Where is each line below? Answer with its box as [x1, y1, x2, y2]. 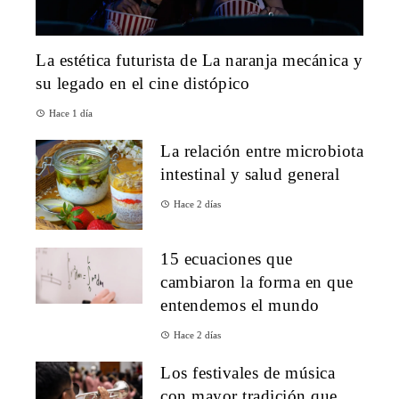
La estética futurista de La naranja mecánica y [36, 51, 362, 70]
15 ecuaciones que [160, 249, 293, 269]
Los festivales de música [160, 363, 335, 383]
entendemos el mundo [160, 296, 320, 315]
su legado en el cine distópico [36, 74, 249, 94]
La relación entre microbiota [160, 142, 363, 161]
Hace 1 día [49, 108, 93, 119]
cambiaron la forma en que [160, 273, 354, 292]
